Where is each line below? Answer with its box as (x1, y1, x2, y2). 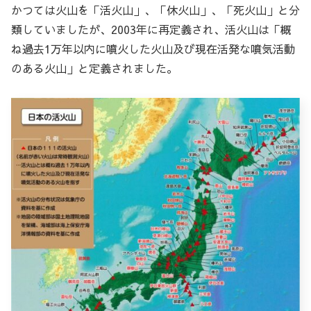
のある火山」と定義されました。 (11, 60, 178, 76)
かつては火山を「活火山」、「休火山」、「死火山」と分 (11, 2, 300, 18)
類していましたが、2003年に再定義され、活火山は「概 (11, 22, 292, 37)
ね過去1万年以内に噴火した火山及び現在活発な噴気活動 (11, 41, 295, 57)
